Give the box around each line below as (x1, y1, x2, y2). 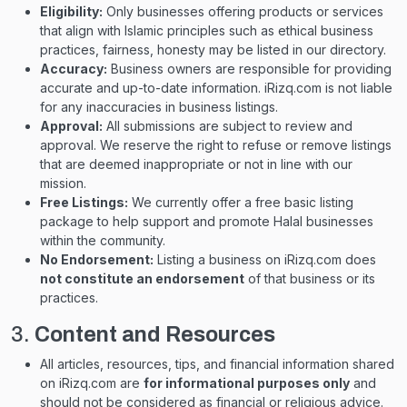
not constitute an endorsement (40, 271, 244, 286)
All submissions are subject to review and (103, 118, 352, 134)
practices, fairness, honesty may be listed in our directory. (40, 42, 386, 57)
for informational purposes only (144, 375, 350, 391)
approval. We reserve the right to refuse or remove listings (40, 137, 392, 153)
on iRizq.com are (40, 375, 144, 391)
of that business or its (244, 271, 375, 286)
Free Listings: (40, 194, 128, 210)
